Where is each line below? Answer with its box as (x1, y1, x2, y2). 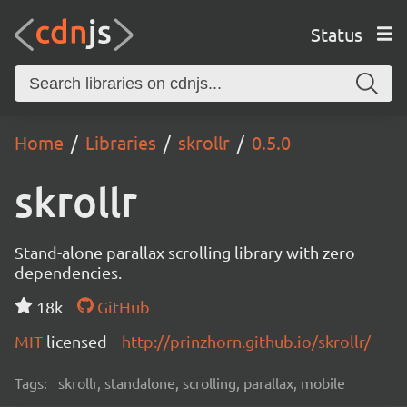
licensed (46, 332, 107, 351)
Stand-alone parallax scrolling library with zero (15, 243, 355, 262)
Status (310, 22, 362, 45)
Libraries (85, 131, 156, 154)
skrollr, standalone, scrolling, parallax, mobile (58, 373, 345, 392)
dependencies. (15, 263, 122, 282)
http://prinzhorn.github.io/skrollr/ (122, 332, 371, 351)
